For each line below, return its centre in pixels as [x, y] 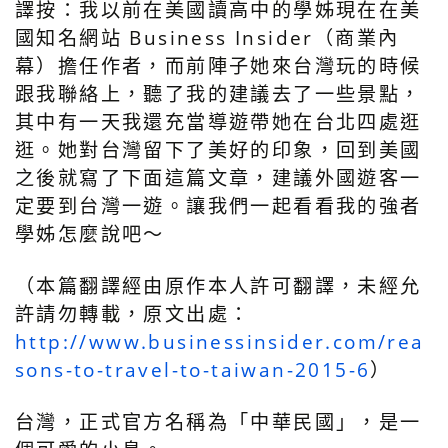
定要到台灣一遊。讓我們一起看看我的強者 [218, 206]
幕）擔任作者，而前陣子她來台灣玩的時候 [218, 66]
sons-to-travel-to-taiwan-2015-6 [193, 370]
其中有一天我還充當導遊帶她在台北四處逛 [218, 122]
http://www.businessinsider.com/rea [220, 342]
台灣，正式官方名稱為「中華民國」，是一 [218, 422]
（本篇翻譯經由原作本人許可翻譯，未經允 [218, 286]
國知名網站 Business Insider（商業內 [207, 38]
